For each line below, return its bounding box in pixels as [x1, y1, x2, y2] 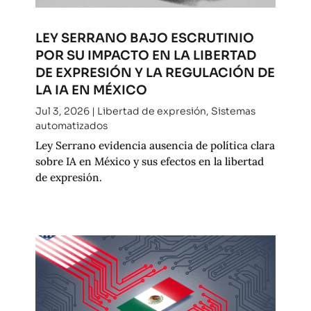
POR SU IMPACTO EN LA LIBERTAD [35, 47, 256, 63]
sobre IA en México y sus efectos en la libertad [35, 153, 264, 168]
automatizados [35, 119, 108, 132]
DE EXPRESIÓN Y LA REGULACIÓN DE [35, 64, 275, 81]
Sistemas [210, 104, 255, 117]
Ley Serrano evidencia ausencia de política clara [35, 137, 275, 152]
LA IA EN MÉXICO [35, 81, 147, 98]
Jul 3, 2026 [35, 104, 90, 117]
